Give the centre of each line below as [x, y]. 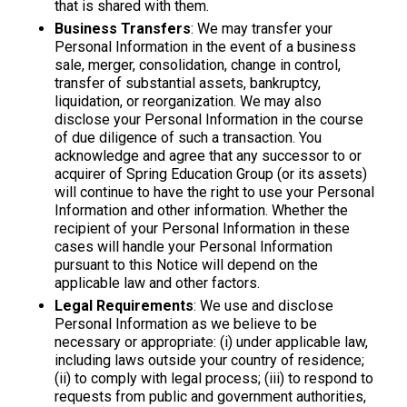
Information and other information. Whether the [201, 210]
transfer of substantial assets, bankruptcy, [188, 83]
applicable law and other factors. [157, 283]
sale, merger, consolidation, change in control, [198, 65]
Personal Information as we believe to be [186, 323]
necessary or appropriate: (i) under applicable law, [211, 342]
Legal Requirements [124, 305]
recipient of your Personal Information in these [202, 228]
